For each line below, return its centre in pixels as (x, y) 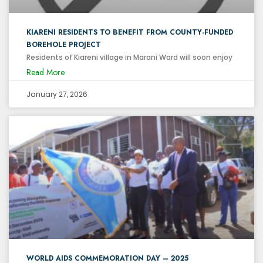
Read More (45, 72)
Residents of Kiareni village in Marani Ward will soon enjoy (129, 57)
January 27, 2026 (57, 94)
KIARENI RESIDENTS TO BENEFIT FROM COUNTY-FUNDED (130, 32)
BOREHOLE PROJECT (64, 44)
